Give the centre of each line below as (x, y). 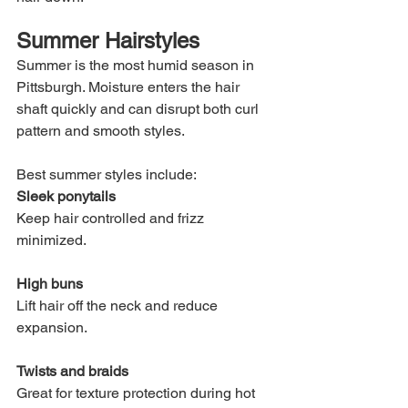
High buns (50, 283)
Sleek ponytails (66, 196)
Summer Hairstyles (108, 40)
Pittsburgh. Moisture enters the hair (130, 87)
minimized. (51, 240)
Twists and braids (72, 371)
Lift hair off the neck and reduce (119, 305)
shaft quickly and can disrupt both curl (139, 108)
